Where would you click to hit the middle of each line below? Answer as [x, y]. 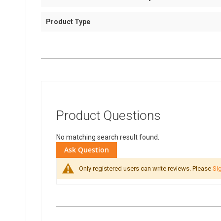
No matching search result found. [108, 137]
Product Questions [109, 115]
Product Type [68, 22]
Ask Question [87, 150]
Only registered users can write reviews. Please [146, 168]
